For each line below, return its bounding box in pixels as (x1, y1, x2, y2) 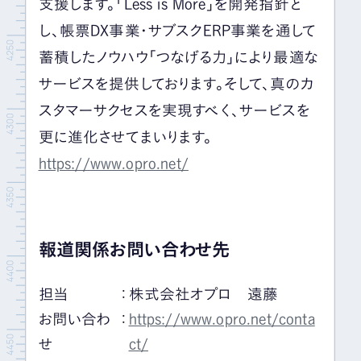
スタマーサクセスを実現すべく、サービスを (38, 103, 310, 118)
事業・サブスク (109, 23, 203, 39)
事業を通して (230, 23, 317, 39)
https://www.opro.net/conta (128, 311, 315, 326)
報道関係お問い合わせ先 (38, 239, 230, 259)
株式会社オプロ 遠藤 (128, 286, 279, 301)
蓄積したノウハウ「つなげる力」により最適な (38, 50, 318, 65)
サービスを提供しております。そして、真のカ (38, 77, 314, 92)
